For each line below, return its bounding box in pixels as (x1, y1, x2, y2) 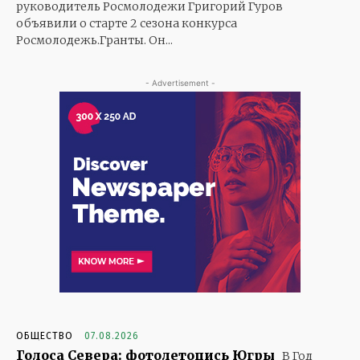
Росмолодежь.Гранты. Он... (16, 33, 173, 48)
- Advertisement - (145, 78, 215, 88)
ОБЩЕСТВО (16, 330, 73, 342)
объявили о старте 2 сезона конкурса (16, 16, 237, 31)
